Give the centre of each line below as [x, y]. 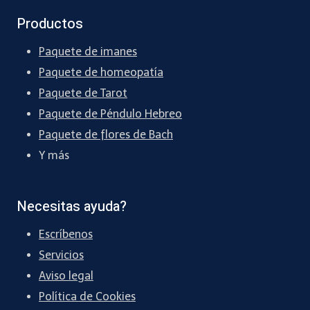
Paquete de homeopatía [101, 73]
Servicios [61, 255]
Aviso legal [66, 276]
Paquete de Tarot [83, 93]
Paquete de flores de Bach [106, 135]
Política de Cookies [87, 297]
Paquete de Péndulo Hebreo [110, 114]
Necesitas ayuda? [72, 207]
